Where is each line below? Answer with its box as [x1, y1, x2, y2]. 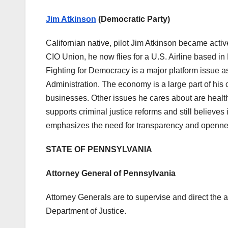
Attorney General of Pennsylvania [46, 169, 178, 178]
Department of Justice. [46, 207, 126, 216]
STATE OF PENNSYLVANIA [46, 145, 152, 154]
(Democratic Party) [96, 15, 170, 24]
